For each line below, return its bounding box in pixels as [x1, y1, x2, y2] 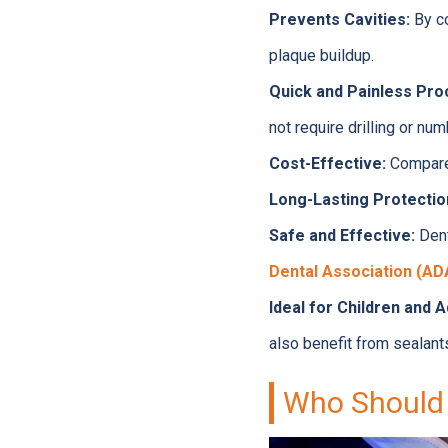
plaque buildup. [268, 46, 374, 65]
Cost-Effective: [268, 154, 386, 173]
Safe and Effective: [268, 226, 415, 245]
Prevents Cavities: [268, 10, 410, 29]
